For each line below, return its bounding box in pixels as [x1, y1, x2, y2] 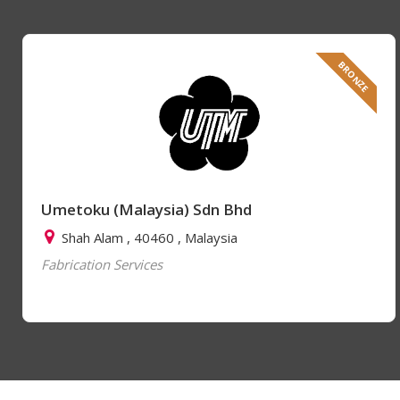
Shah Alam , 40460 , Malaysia [58, 229, 237, 247]
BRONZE [335, 58, 372, 96]
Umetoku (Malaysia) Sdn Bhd [41, 199, 252, 221]
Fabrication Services [41, 255, 162, 274]
